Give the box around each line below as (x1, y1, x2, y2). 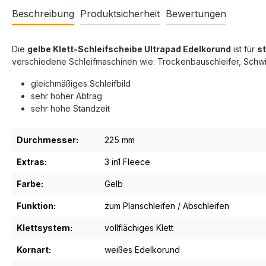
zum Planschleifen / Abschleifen (104, 200, 229, 211)
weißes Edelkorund (104, 244, 180, 255)
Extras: (17, 156, 47, 167)
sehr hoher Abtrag (31, 90, 102, 101)
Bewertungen (166, 7, 226, 20)
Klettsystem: (17, 222, 72, 233)
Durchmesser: (17, 134, 78, 145)
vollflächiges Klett (104, 222, 173, 233)
